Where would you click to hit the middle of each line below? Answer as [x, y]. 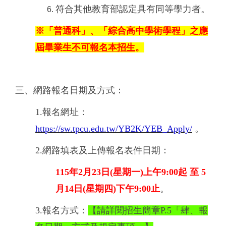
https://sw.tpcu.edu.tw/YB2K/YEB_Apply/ [114, 129]
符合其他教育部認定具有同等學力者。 [133, 9]
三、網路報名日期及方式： [70, 91]
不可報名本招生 [103, 48]
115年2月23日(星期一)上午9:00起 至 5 [131, 172]
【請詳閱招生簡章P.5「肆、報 [148, 211]
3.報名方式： [62, 211]
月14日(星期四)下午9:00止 [108, 189]
